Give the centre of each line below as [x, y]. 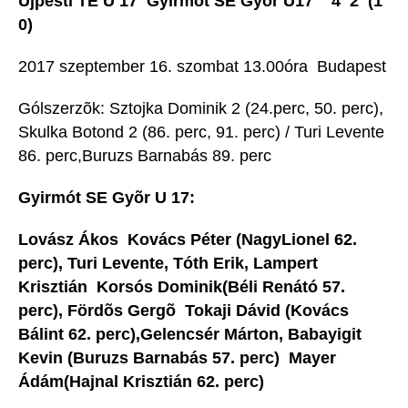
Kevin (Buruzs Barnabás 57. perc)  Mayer [177, 358]
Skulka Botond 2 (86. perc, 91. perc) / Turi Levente [201, 133]
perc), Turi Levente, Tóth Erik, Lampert [168, 264]
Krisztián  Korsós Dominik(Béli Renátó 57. [182, 287]
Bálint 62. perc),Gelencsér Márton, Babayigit [190, 335]
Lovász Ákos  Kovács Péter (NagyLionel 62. [188, 240]
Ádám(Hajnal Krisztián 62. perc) [141, 382]
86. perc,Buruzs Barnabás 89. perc [165, 156]
